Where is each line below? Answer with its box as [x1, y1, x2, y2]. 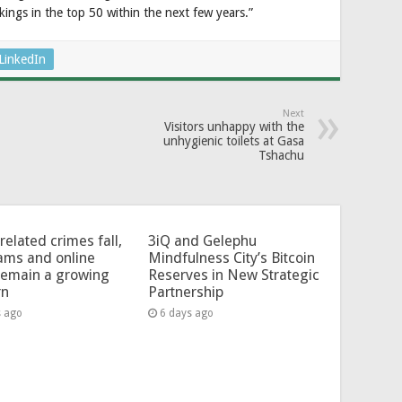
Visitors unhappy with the [164, 118, 304, 134]
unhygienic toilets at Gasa [163, 133, 304, 148]
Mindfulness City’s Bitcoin [147, 249, 315, 267]
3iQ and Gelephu [147, 232, 257, 249]
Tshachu [258, 147, 304, 162]
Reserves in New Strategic [147, 266, 319, 284]
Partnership [147, 283, 223, 301]
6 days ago [159, 306, 214, 319]
